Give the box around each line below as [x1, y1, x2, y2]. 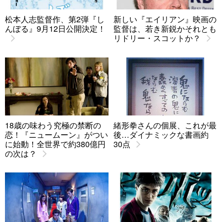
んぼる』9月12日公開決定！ [5, 23, 106, 35]
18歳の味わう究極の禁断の [5, 119, 101, 131]
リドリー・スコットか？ [113, 32, 201, 44]
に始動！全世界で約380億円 [5, 138, 106, 150]
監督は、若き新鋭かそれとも [113, 23, 217, 35]
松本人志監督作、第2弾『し [5, 13, 105, 25]
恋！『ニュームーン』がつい [5, 129, 108, 141]
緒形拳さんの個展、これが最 [113, 119, 217, 131]
